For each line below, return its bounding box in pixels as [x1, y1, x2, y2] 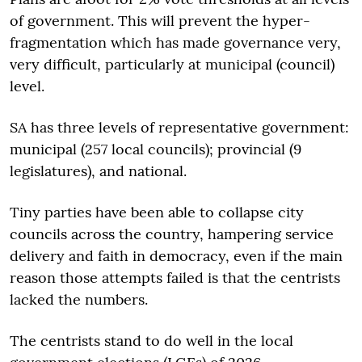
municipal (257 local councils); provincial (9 [10, 140, 301, 159]
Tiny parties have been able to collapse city [10, 203, 304, 222]
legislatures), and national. [10, 162, 191, 181]
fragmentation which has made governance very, [10, 33, 341, 53]
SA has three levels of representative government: [10, 118, 349, 137]
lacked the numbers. [10, 290, 148, 309]
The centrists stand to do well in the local [10, 331, 293, 351]
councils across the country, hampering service [10, 225, 334, 244]
